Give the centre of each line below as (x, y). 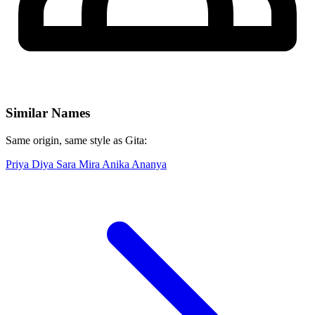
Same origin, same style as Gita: (76, 140)
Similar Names (48, 113)
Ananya (149, 164)
